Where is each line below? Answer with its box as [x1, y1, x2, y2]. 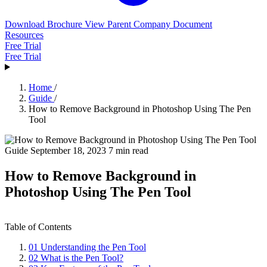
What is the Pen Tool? [41, 252, 123, 263]
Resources [5, 29, 44, 40]
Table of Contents [5, 221, 72, 232]
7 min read [108, 145, 148, 156]
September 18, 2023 [30, 145, 108, 156]
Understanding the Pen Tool [41, 241, 146, 252]
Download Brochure [5, 18, 85, 29]
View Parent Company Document [85, 18, 212, 29]
